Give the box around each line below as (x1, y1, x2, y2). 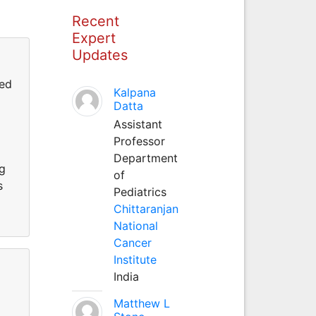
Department (113, 150, 178, 165)
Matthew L (113, 296, 170, 310)
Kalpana (113, 85, 156, 99)
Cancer (113, 235, 152, 250)
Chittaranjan (113, 201, 178, 216)
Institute (113, 252, 157, 267)
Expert (71, 29, 116, 47)
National (113, 218, 158, 233)
